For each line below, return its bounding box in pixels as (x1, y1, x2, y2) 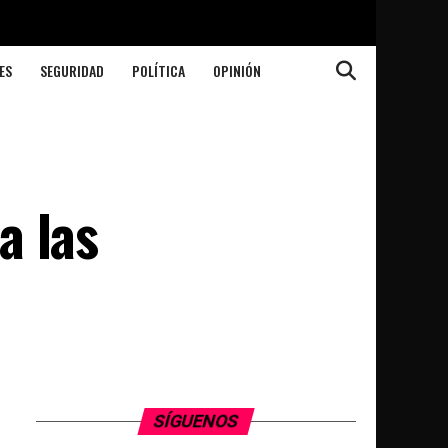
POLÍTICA (131, 60, 185, 81)
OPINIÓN (212, 60, 261, 81)
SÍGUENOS (151, 411, 241, 431)
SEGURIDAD (39, 60, 104, 81)
